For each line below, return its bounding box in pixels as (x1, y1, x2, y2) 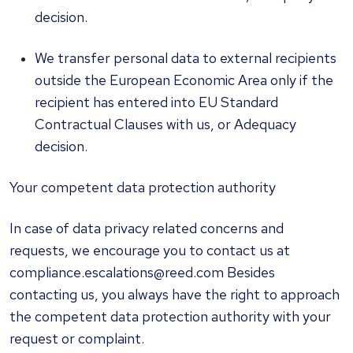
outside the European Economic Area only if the (35, 71, 333, 89)
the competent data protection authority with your (9, 307, 331, 325)
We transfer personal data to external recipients (35, 49, 336, 67)
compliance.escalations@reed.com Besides (9, 263, 275, 281)
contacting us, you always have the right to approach (9, 285, 340, 303)
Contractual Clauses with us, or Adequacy (35, 115, 296, 133)
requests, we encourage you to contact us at (9, 241, 290, 259)
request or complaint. (9, 329, 144, 347)
